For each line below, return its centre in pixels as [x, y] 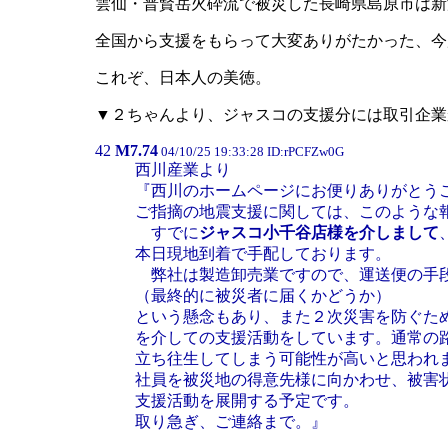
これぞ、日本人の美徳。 [183, 77]
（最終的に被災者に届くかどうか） [263, 295]
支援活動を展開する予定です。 [247, 400]
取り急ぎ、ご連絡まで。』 [231, 421]
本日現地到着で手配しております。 [263, 253]
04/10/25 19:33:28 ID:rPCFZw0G [251, 151]
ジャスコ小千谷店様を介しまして [319, 232]
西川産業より [183, 169]
